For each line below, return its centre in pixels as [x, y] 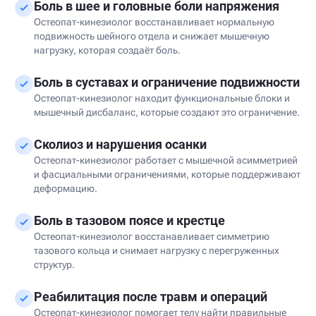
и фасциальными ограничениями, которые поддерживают [167, 174]
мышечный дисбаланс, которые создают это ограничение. [167, 112]
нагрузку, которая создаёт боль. [107, 50]
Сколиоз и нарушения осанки [120, 144]
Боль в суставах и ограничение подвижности [167, 82]
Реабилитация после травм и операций [151, 297]
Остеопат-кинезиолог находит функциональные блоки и [162, 98]
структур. [54, 265]
